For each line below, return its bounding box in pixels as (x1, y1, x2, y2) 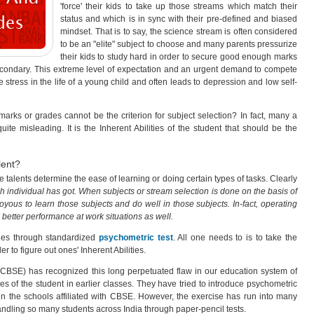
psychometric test (99, 233, 173, 243)
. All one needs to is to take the (172, 233, 298, 243)
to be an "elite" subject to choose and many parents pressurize (60, 39, 297, 49)
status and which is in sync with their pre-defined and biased (60, 14, 297, 24)
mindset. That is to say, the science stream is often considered (60, 27, 297, 36)
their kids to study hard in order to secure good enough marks (60, 52, 297, 62)
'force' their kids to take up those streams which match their (60, 1, 297, 11)
